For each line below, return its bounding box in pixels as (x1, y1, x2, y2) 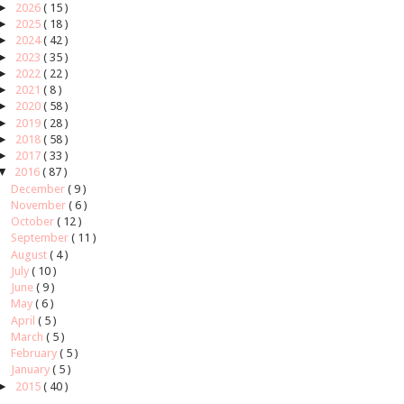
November (10, 197, 69, 212)
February (10, 346, 60, 361)
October (10, 215, 57, 229)
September (10, 231, 71, 245)
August (10, 247, 50, 262)
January (10, 363, 52, 377)
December (10, 181, 68, 196)
